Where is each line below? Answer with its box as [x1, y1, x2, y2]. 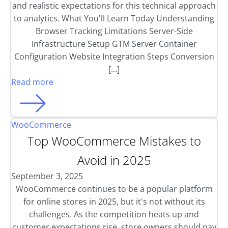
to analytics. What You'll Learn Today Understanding [14, 13, 214, 24]
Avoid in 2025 [77, 152, 151, 168]
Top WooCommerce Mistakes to [27, 132, 201, 149]
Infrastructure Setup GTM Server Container [31, 38, 197, 49]
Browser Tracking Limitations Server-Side [35, 25, 193, 37]
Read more [11, 76, 53, 88]
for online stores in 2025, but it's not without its [23, 196, 205, 207]
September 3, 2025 [11, 170, 83, 182]
